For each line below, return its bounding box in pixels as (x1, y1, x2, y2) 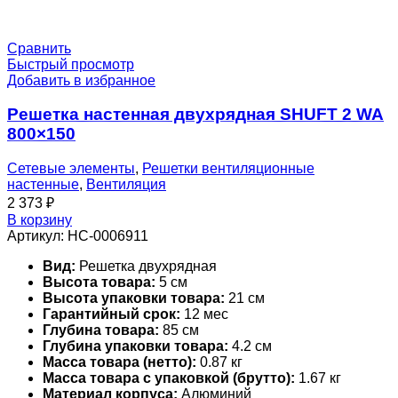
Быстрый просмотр (7, 56, 134, 72)
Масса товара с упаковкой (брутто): (43, 370, 295, 386)
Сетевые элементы (7, 161, 135, 177)
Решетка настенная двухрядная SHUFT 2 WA (7, 105, 384, 124)
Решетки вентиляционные (142, 161, 314, 177)
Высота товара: (43, 275, 155, 291)
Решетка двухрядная (76, 259, 217, 275)
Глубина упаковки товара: (43, 338, 228, 354)
